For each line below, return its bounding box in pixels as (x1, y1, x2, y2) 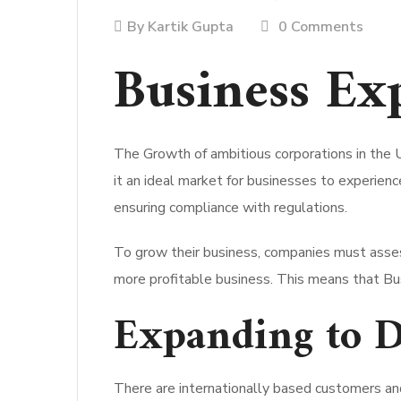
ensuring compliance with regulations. (114, 198, 347, 218)
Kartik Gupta (148, 17, 234, 37)
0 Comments (278, 17, 363, 37)
